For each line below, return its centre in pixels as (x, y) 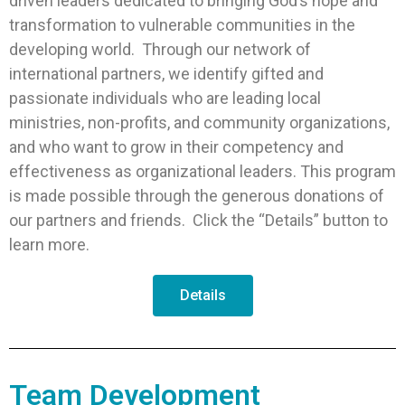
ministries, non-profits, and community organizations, (199, 123)
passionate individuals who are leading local (165, 99)
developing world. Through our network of (160, 50)
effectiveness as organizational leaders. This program (202, 172)
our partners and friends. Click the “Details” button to (198, 221)
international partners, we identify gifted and (166, 74)
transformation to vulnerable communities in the (182, 25)
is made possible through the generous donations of (197, 196)
